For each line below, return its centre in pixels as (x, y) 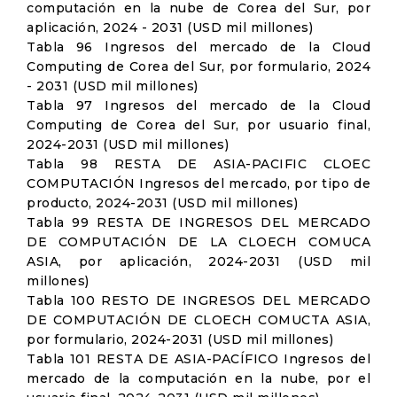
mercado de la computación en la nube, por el (198, 378)
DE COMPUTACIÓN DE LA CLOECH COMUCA (198, 242)
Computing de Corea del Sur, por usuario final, (198, 125)
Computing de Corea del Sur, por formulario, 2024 (198, 66)
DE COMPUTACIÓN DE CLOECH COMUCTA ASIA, (198, 320)
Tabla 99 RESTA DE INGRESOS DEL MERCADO (198, 222)
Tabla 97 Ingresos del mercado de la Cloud (198, 105)
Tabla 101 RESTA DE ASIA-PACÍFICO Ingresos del (198, 359)
